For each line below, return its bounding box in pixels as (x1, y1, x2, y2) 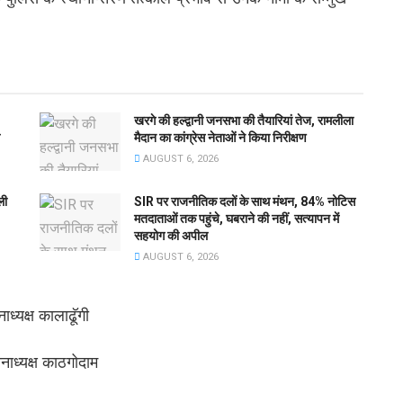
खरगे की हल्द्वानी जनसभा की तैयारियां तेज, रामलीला (134, 113, 354, 129)
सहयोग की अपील (134, 228, 208, 243)
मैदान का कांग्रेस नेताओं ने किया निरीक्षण (134, 130, 307, 146)
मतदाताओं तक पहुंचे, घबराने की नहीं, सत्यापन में (134, 210, 339, 226)
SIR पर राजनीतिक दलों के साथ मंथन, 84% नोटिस (134, 193, 355, 209)
